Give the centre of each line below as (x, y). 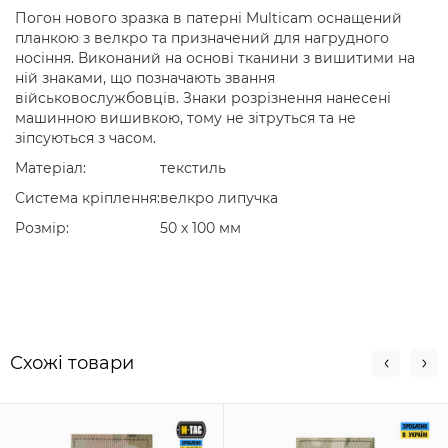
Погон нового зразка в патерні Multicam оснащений (208, 18)
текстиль (193, 168)
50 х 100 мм (200, 228)
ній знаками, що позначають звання (145, 78)
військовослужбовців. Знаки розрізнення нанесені (203, 98)
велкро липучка (219, 198)
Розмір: (42, 228)
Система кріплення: (87, 198)
